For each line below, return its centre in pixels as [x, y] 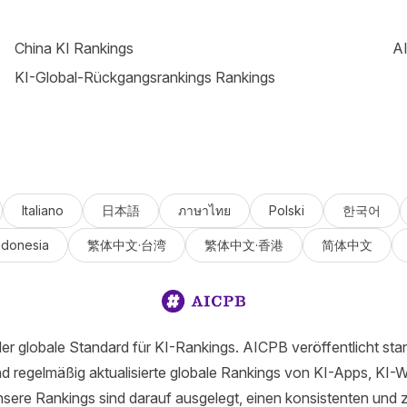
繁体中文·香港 [243, 245]
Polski [286, 210]
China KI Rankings [74, 48]
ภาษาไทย [204, 210]
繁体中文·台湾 [126, 245]
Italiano [42, 210]
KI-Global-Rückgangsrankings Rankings [145, 77]
